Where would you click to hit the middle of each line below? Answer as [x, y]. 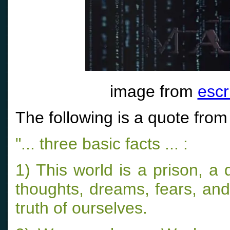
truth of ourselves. [81, 208]
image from [154, 91]
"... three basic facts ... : [102, 144]
